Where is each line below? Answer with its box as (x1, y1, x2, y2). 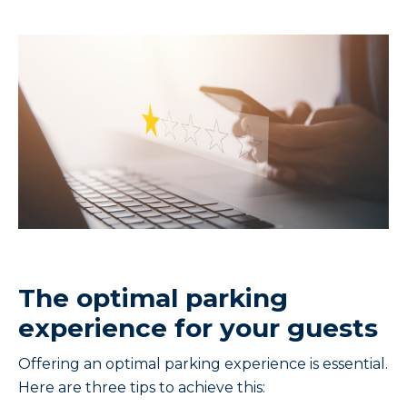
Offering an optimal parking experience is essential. (18, 355, 388, 373)
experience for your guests (18, 313, 378, 344)
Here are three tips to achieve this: (18, 379, 265, 397)
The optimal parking (18, 283, 288, 314)
